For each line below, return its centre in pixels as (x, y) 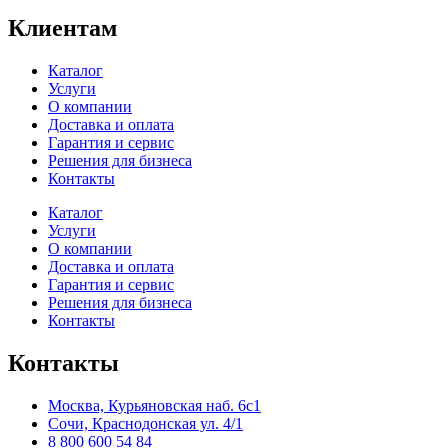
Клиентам (62, 28)
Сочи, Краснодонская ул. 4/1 (145, 423)
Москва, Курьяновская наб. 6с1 (154, 405)
